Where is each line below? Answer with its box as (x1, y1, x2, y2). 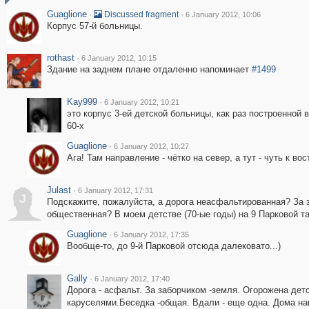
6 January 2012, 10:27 (113, 142, 189, 150)
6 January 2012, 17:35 (113, 230, 189, 239)
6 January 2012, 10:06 (185, 10, 261, 19)
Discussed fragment (101, 10, 179, 19)
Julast (46, 185, 71, 195)
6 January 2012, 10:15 (81, 54, 157, 62)
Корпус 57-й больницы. (46, 21, 143, 31)
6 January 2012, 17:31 (77, 186, 153, 195)
